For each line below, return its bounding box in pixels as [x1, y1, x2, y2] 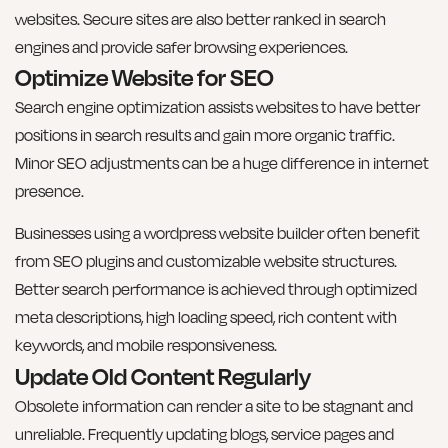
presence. [15, 180, 84, 201]
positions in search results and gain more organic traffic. [15, 124, 395, 145]
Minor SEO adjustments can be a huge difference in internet [15, 152, 429, 173]
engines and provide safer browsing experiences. [15, 36, 348, 57]
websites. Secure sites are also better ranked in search [15, 8, 386, 29]
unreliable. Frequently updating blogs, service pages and [15, 423, 394, 444]
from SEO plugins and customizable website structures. [15, 251, 397, 272]
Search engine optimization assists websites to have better [15, 96, 420, 117]
